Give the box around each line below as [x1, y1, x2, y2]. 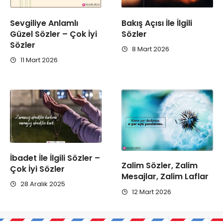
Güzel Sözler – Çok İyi [10, 28, 97, 40]
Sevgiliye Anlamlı [10, 17, 78, 29]
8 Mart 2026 [130, 44, 169, 54]
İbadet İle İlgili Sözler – [10, 152, 100, 164]
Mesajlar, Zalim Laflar [121, 171, 209, 183]
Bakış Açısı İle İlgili [121, 17, 192, 29]
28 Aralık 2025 [19, 179, 65, 189]
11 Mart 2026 [19, 55, 58, 65]
